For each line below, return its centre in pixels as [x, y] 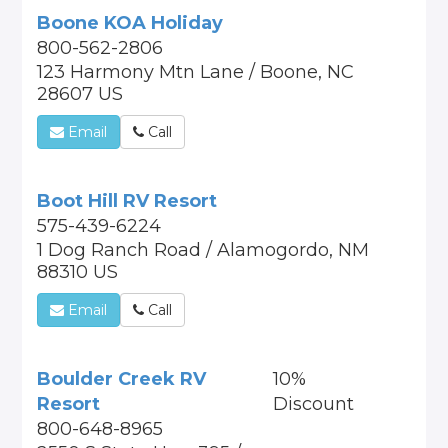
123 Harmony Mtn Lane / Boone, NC [196, 72]
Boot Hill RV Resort [127, 201]
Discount [313, 404]
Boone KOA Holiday [130, 23]
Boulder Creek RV [122, 379]
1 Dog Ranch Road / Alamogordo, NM [203, 250]
